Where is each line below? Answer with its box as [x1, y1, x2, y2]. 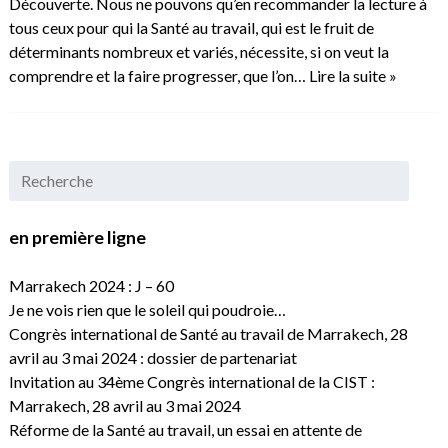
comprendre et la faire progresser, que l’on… [8, 66, 309, 86]
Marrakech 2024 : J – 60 [8, 276, 174, 296]
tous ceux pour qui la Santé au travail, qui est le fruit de [8, 18, 374, 38]
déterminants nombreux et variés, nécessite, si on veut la [8, 42, 389, 62]
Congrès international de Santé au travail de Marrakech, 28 [8, 324, 408, 344]
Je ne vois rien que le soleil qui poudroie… [8, 300, 286, 320]
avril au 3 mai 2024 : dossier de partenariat [8, 348, 297, 368]
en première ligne [8, 226, 146, 248]
